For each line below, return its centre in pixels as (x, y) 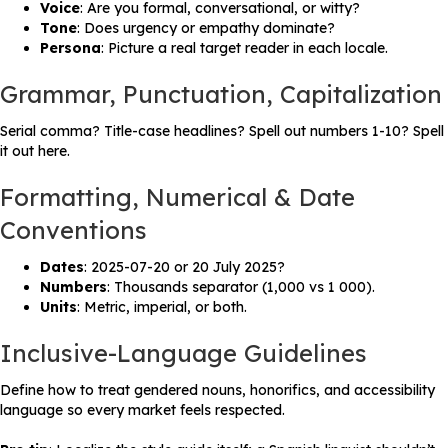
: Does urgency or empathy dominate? (206, 28)
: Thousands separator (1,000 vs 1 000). (241, 287)
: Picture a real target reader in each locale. (244, 48)
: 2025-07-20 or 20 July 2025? (184, 267)
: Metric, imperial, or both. (162, 307)
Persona (70, 48)
